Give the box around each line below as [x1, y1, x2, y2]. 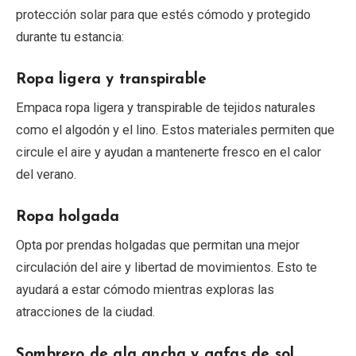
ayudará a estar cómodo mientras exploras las [16, 282, 274, 298]
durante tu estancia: [16, 29, 124, 45]
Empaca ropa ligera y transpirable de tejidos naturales [16, 100, 315, 116]
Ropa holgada [16, 210, 120, 226]
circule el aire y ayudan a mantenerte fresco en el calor [16, 145, 321, 161]
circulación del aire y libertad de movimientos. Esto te [16, 260, 317, 276]
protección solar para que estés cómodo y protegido [16, 7, 311, 23]
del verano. [16, 167, 76, 183]
